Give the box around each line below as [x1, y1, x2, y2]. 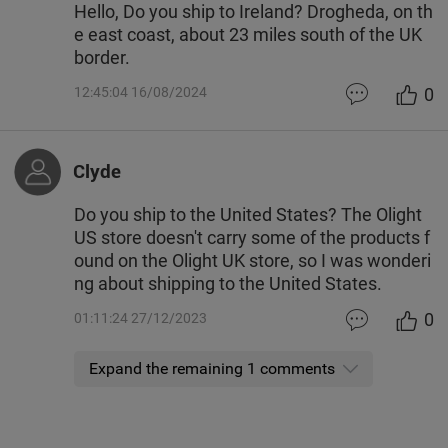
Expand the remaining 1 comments [88, 359, 335, 378]
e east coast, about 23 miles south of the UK [74, 24, 423, 46]
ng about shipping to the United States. [74, 272, 383, 294]
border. [74, 47, 131, 69]
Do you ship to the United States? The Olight [74, 203, 423, 225]
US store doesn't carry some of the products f [74, 226, 431, 248]
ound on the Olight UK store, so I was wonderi [74, 249, 432, 271]
